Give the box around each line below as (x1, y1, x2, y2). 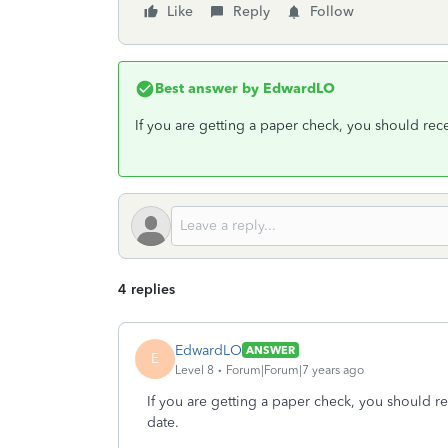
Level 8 (175, 362, 214, 377)
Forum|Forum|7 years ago (226, 362, 364, 377)
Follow (310, 3, 354, 20)
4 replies (118, 281, 175, 298)
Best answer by (155, 80, 259, 97)
